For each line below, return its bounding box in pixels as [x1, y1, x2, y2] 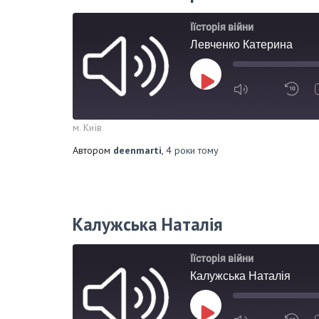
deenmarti [113, 144, 162, 157]
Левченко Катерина [190, 36, 293, 53]
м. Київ [73, 121, 102, 134]
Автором [73, 144, 113, 157]
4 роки [166, 144, 195, 157]
